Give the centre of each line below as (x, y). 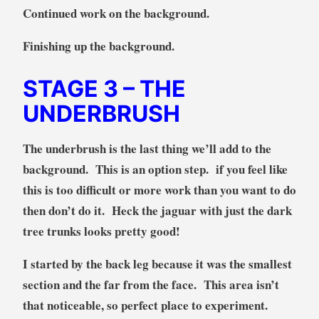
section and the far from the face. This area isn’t (151, 285)
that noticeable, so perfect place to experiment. (147, 305)
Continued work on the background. (116, 14)
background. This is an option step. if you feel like (155, 169)
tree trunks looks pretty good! (103, 231)
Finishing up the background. (98, 46)
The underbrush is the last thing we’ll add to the (147, 149)
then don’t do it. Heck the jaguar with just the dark (157, 211)
